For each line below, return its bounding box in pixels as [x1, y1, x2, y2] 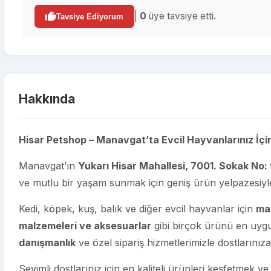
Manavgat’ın [19, 160, 78, 172]
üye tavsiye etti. [146, 10, 216, 22]
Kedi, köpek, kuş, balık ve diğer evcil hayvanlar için [19, 203, 256, 215]
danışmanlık [19, 237, 76, 249]
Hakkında [19, 91, 75, 106]
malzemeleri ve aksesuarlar [19, 220, 151, 232]
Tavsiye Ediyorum [56, 11, 123, 21]
